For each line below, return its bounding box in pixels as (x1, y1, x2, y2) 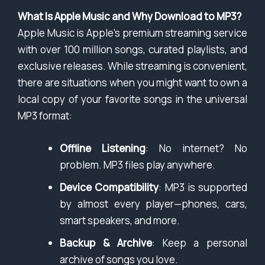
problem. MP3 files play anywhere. (60, 158, 215, 172)
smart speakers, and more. (60, 214, 180, 228)
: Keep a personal (152, 236, 248, 250)
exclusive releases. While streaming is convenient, (18, 59, 247, 73)
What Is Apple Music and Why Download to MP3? (18, 9, 241, 24)
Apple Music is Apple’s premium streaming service (18, 26, 247, 40)
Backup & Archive (60, 236, 153, 250)
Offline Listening (60, 141, 146, 156)
